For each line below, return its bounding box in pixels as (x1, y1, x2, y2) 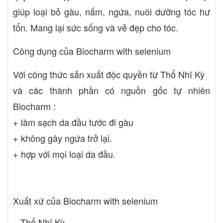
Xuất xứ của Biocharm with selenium (13, 194, 158, 208)
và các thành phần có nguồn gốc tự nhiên (13, 84, 210, 97)
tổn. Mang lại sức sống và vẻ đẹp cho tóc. (13, 21, 178, 34)
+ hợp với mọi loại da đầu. (13, 147, 115, 161)
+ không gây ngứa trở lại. (13, 131, 112, 145)
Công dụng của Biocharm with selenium (13, 44, 171, 58)
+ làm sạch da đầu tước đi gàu (13, 115, 133, 129)
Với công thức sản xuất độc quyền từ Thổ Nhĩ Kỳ (13, 68, 205, 81)
